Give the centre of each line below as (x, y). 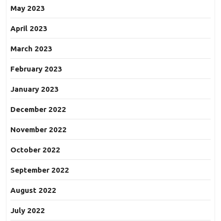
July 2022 (28, 211)
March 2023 (31, 49)
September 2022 (40, 170)
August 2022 (33, 190)
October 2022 (35, 150)
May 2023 (28, 8)
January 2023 (35, 89)
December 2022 (38, 110)
